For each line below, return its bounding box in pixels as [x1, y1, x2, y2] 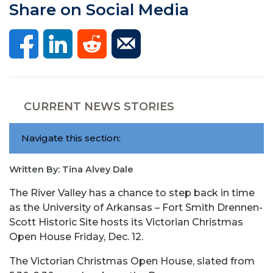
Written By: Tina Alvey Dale [9, 163, 133, 175]
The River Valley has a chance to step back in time [9, 186, 255, 199]
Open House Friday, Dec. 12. [9, 230, 143, 243]
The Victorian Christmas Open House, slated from [9, 255, 255, 267]
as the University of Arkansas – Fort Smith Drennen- [9, 201, 263, 213]
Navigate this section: [21, 132, 121, 144]
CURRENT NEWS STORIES [24, 99, 174, 113]
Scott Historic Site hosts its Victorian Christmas [9, 216, 243, 228]
